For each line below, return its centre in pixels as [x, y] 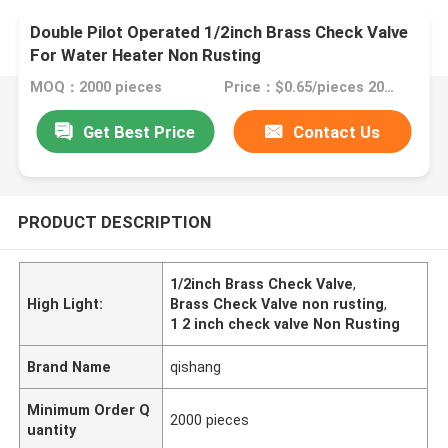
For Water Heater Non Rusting [146, 55]
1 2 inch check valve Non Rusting [285, 323]
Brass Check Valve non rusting [277, 303]
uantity [52, 429]
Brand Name [69, 366]
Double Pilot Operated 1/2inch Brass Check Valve [219, 32]
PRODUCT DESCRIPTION [114, 221]
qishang [196, 366]
